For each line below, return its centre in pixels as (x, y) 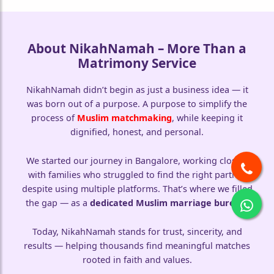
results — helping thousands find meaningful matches (137, 246)
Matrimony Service (137, 63)
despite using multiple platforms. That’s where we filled (137, 189)
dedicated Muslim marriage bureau (168, 203)
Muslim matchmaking (124, 118)
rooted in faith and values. (137, 260)
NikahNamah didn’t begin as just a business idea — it (137, 90)
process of (54, 118)
